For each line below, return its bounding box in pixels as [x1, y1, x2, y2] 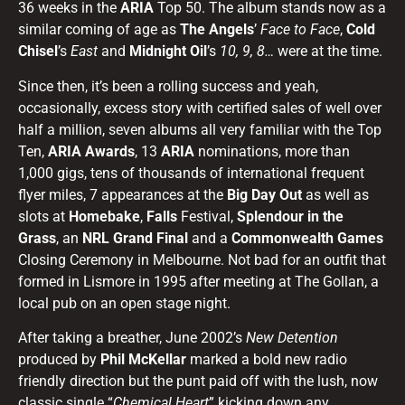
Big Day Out [227, 185, 306, 203]
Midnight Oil [129, 42, 207, 61]
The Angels [180, 21, 254, 39]
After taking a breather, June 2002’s [18, 329, 246, 347]
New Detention [246, 329, 338, 347]
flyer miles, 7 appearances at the [18, 185, 227, 203]
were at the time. [278, 42, 386, 61]
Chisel [18, 42, 58, 61]
